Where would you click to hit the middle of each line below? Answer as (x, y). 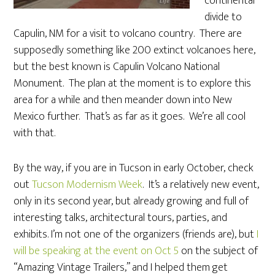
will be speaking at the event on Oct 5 (96, 251)
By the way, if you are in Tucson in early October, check (134, 168)
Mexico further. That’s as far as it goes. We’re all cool (130, 117)
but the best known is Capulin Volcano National (117, 67)
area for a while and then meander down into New (123, 100)
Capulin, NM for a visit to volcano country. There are (128, 34)
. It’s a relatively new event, (201, 185)
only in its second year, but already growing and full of (131, 201)
